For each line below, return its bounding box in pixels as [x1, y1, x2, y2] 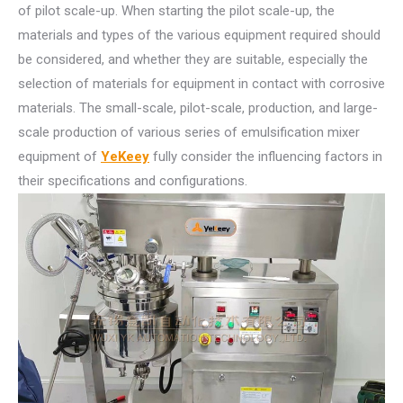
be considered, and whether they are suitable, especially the [18, 51, 368, 68]
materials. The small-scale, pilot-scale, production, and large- [18, 100, 378, 117]
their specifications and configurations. [18, 173, 247, 190]
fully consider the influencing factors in [149, 148, 382, 166]
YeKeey [101, 148, 149, 166]
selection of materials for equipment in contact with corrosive [18, 76, 385, 93]
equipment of [18, 148, 101, 166]
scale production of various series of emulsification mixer [18, 124, 360, 141]
